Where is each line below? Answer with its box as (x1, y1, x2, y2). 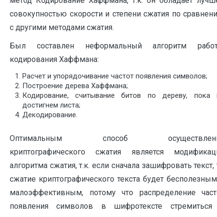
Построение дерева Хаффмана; (22, 81, 128, 90)
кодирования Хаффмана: (10, 54, 99, 64)
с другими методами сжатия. (10, 22, 114, 32)
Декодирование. (22, 110, 77, 119)
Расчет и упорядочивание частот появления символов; (22, 71, 207, 80)
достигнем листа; (22, 100, 80, 109)
